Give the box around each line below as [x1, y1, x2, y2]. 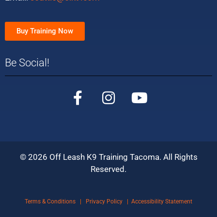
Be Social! [5, 56, 49, 69]
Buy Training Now [16, 26, 73, 35]
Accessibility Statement [131, 198, 192, 205]
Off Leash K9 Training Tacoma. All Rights [47, 152, 198, 162]
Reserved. [91, 164, 126, 174]
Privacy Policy [86, 198, 123, 205]
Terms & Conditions [25, 198, 76, 205]
